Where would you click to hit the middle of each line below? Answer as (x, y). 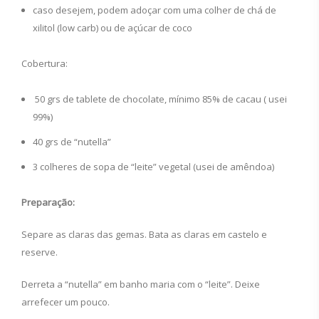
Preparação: (48, 202)
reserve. (40, 252)
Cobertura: (45, 63)
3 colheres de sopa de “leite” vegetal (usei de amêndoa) (153, 167)
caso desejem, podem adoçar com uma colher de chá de (155, 10)
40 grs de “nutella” (72, 142)
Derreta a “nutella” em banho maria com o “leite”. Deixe (141, 284)
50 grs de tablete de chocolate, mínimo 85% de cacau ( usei (160, 99)
